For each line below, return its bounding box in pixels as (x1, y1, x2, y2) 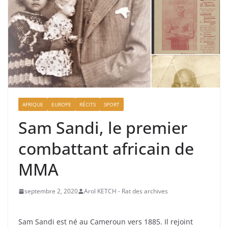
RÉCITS (79, 101, 96, 108)
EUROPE (51, 101, 71, 108)
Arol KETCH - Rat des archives (84, 187, 168, 196)
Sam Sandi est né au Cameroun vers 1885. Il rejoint (18, 217, 193, 227)
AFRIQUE (22, 101, 43, 108)
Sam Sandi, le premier (18, 117, 187, 139)
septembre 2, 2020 (24, 187, 78, 196)
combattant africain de (18, 137, 194, 160)
